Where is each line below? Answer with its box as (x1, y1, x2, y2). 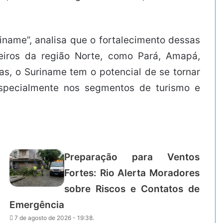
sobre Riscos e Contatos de (64, 183, 200, 195)
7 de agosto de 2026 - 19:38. (14, 214, 95, 222)
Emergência (9, 199, 65, 211)
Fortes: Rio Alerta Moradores (64, 167, 200, 179)
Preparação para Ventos (64, 151, 200, 163)
